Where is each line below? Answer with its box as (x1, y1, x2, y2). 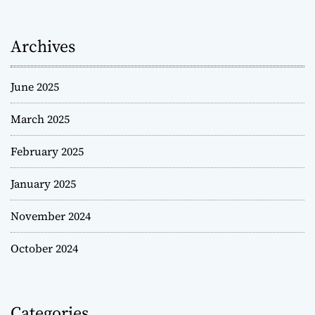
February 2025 (11, 143, 84, 160)
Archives (11, 34, 75, 58)
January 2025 (11, 176, 76, 192)
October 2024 (11, 240, 78, 257)
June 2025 (11, 79, 59, 95)
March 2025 (11, 111, 70, 127)
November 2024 (11, 208, 91, 224)
